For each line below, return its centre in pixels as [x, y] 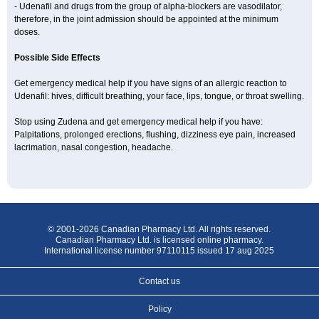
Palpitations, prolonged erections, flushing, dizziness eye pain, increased [155, 135]
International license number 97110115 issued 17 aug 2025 [159, 251]
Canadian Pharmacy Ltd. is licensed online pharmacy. [159, 240]
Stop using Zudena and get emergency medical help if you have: [138, 122]
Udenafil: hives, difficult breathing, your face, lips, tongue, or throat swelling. [159, 96]
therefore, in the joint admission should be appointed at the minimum [146, 19]
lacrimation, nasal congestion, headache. [94, 147]
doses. [27, 32]
